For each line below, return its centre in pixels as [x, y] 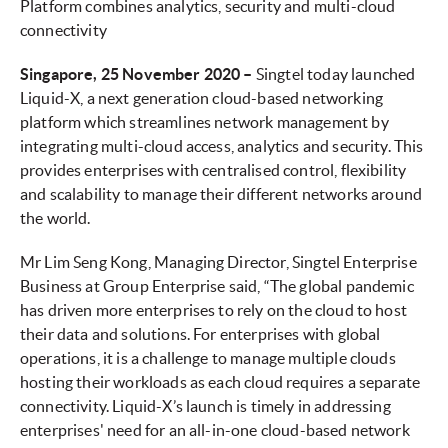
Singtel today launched [335, 74]
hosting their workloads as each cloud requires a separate [220, 382]
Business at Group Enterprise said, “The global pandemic [217, 286]
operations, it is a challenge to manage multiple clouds [208, 358]
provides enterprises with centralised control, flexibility [213, 170]
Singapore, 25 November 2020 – [138, 74]
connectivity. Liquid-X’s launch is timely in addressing [205, 406]
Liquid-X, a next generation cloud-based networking [202, 98]
